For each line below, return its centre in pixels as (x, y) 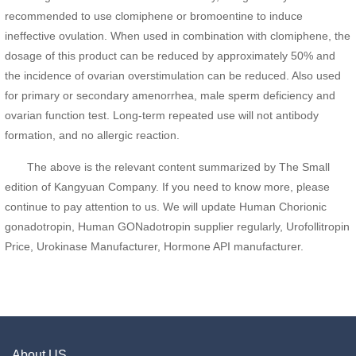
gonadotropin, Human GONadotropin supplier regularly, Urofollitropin (177, 226)
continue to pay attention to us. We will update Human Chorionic (166, 206)
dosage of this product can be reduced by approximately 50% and (170, 55)
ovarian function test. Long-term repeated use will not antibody (162, 115)
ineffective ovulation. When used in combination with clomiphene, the (178, 35)
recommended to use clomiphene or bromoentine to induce (154, 15)
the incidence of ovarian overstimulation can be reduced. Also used (173, 75)
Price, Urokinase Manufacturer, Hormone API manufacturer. (154, 246)
